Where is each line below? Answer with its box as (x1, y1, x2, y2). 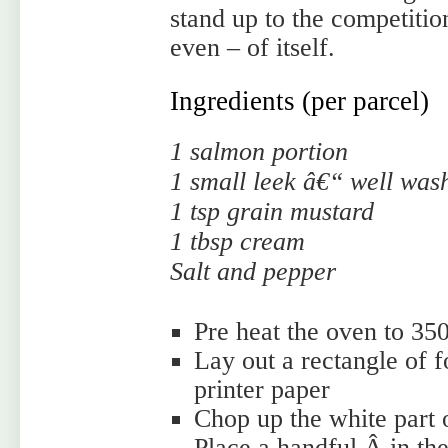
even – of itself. (170, 33, 335, 62)
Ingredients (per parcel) (170, 86, 429, 116)
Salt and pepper (170, 257, 336, 286)
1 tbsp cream (170, 227, 305, 256)
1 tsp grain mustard (170, 197, 374, 226)
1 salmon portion (170, 137, 348, 166)
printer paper (194, 375, 330, 404)
